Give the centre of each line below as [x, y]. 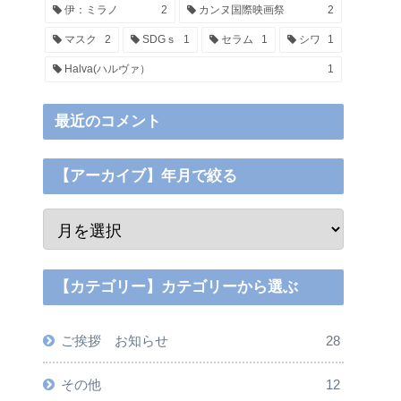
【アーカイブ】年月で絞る [146, 176]
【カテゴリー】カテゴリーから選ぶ [177, 286]
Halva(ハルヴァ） [106, 69]
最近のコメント [108, 121]
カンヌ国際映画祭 [240, 10]
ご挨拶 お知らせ [114, 340]
